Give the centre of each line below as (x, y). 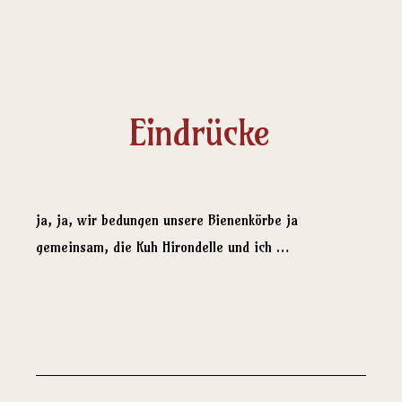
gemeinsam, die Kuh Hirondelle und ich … (162, 247)
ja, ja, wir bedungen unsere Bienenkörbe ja (167, 220)
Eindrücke (200, 132)
